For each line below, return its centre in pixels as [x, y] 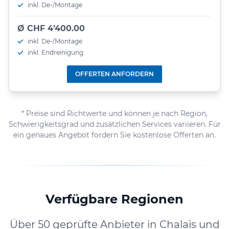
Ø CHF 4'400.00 [51, 28]
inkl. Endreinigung [55, 52]
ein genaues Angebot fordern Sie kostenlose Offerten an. [114, 135]
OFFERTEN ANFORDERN [114, 74]
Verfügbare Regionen [114, 199]
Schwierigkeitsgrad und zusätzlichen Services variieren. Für [114, 124]
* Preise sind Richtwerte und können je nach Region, [114, 113]
